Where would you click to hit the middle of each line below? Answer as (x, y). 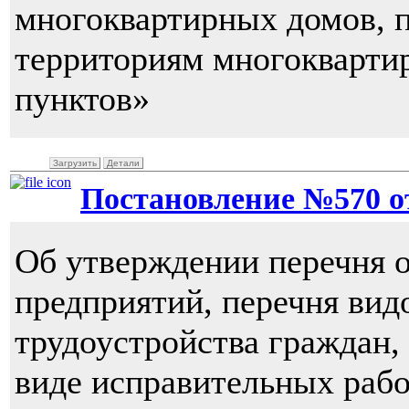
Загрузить (75, 163)
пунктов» (82, 99)
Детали (123, 163)
